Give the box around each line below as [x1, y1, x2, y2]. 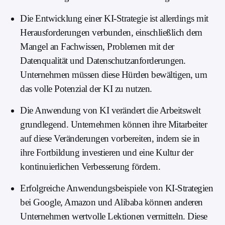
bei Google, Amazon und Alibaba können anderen [20, 197, 203, 208]
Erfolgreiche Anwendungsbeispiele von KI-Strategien [20, 183, 213, 194]
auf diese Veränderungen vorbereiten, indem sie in [20, 133, 200, 144]
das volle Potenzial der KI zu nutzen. [20, 83, 152, 94]
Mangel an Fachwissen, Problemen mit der [20, 41, 174, 52]
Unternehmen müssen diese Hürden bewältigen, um [20, 69, 207, 80]
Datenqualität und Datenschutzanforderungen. [20, 55, 186, 66]
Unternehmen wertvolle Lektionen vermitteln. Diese [20, 211, 207, 222]
